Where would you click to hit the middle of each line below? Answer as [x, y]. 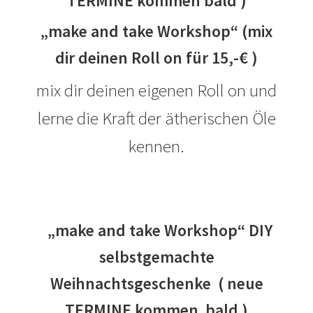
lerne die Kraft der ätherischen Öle [156, 118]
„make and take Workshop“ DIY [156, 231]
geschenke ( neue [198, 284]
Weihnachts [92, 284]
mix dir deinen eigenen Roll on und [156, 90]
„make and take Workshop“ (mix [156, 31]
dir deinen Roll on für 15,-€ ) [156, 58]
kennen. [156, 146]
